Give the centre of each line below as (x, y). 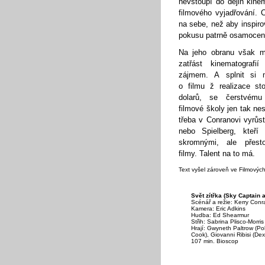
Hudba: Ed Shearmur (220, 215)
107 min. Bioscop (214, 241)
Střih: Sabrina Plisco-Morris (227, 221)
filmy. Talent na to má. (217, 153)
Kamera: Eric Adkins (218, 208)
